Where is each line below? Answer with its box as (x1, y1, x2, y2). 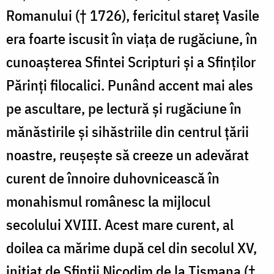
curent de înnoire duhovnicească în (6, 168, 220, 188)
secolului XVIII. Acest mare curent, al (6, 214, 234, 234)
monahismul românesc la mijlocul (6, 191, 210, 211)
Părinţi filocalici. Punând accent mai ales (6, 75, 253, 95)
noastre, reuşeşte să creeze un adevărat (6, 144, 249, 165)
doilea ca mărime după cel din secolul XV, (6, 237, 257, 257)
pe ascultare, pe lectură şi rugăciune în (6, 98, 242, 118)
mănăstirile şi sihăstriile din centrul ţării (6, 121, 249, 141)
